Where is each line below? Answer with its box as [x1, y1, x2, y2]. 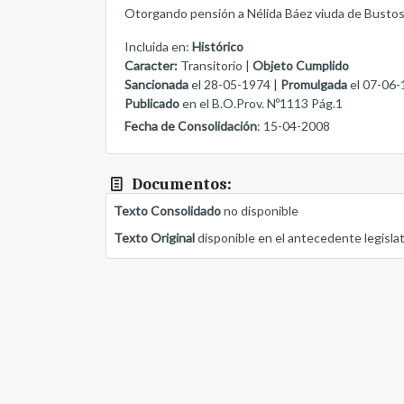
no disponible [221, 203, 298, 219]
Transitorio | [180, 58, 252, 74]
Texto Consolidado [114, 203, 221, 219]
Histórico [192, 39, 243, 55]
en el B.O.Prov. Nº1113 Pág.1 [179, 96, 343, 112]
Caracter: [124, 58, 180, 74]
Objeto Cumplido [252, 58, 349, 74]
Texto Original [114, 230, 195, 245]
